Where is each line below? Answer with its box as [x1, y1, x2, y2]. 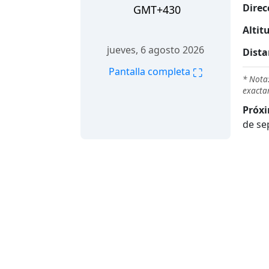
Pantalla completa [109, 65, 193, 79]
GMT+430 [133, 2, 181, 17]
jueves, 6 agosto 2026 [107, 43, 204, 57]
